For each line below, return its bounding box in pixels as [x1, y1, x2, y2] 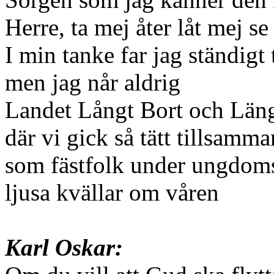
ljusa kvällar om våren [5, 179, 219, 206]
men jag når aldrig [5, 69, 180, 96]
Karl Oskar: [5, 234, 123, 261]
